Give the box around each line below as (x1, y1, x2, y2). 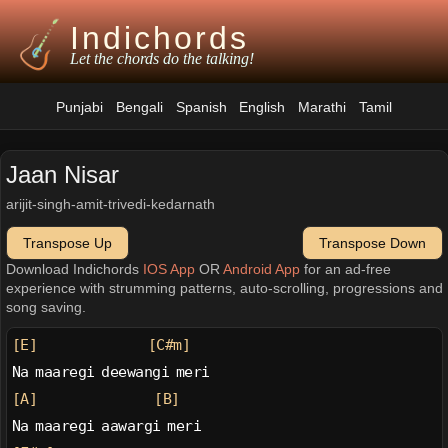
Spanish (175, 99, 227, 115)
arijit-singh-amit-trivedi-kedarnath (5, 196, 215, 213)
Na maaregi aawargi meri (11, 417, 202, 436)
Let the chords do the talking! (69, 50, 254, 68)
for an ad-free (299, 260, 391, 277)
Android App (222, 260, 300, 277)
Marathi (298, 99, 347, 115)
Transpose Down (319, 234, 427, 251)
